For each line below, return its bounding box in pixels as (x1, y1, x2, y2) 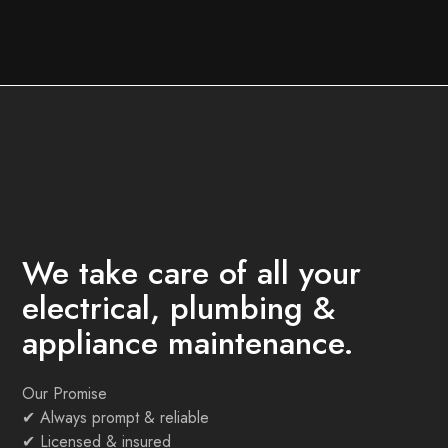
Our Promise (22, 382, 108, 406)
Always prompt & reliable (40, 406, 210, 430)
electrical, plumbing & (22, 285, 336, 332)
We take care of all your (22, 250, 362, 297)
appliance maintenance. (22, 320, 355, 367)
